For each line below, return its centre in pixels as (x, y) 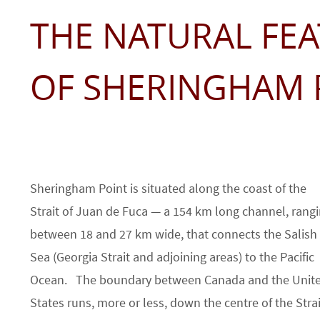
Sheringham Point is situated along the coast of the (168, 188)
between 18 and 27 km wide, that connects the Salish (174, 234)
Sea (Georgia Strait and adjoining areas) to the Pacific (172, 257)
